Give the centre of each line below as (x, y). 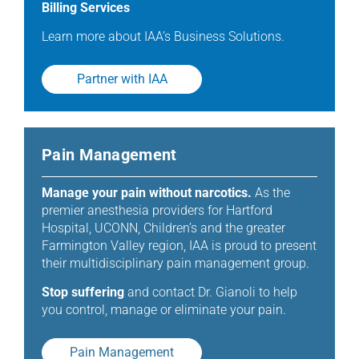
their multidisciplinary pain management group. (175, 264)
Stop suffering (85, 292)
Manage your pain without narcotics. (148, 193)
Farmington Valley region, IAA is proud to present (179, 246)
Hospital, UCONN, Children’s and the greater (163, 228)
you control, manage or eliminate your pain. (164, 310)
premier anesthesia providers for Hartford (157, 211)
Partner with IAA (122, 79)
